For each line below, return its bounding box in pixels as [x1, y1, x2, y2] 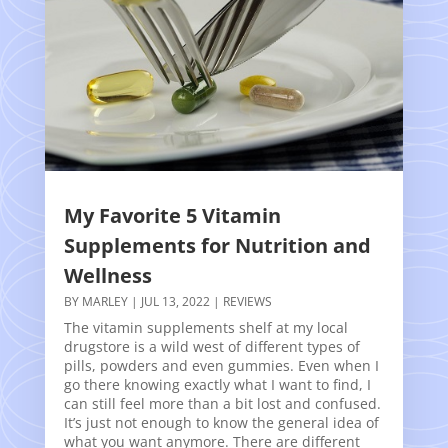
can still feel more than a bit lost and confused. [63, 393, 381, 413]
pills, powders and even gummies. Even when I [63, 355, 379, 375]
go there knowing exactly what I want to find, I [63, 374, 371, 394]
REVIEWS [222, 292, 272, 310]
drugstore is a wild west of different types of [63, 336, 360, 356]
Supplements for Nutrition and [63, 231, 371, 259]
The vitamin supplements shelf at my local [63, 317, 348, 337]
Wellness [63, 261, 152, 289]
